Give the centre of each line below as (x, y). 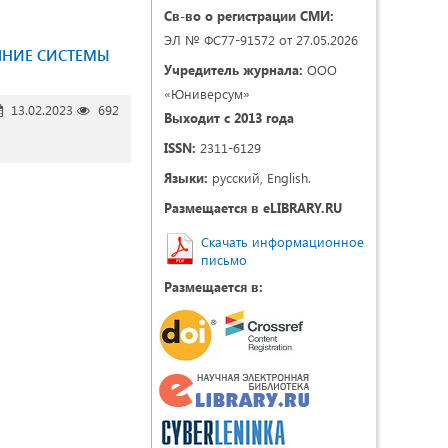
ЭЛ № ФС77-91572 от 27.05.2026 (261, 39)
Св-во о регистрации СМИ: (249, 15)
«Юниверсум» (207, 93)
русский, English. (259, 177)
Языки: (186, 177)
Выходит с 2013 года (229, 117)
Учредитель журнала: (233, 69)
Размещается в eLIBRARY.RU (253, 207)
